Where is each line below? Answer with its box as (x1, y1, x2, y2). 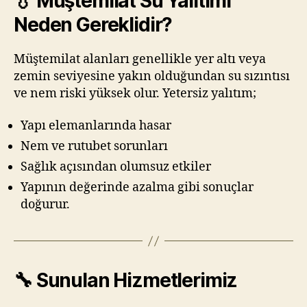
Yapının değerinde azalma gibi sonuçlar (21, 180, 254, 196)
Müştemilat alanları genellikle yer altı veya (14, 51, 266, 67)
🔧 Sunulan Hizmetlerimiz (14, 269, 238, 293)
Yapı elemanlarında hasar (21, 118, 171, 134)
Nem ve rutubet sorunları (21, 138, 168, 155)
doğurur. (21, 197, 70, 213)
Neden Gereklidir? (14, 12, 173, 36)
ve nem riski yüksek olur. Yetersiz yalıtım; (14, 85, 256, 101)
